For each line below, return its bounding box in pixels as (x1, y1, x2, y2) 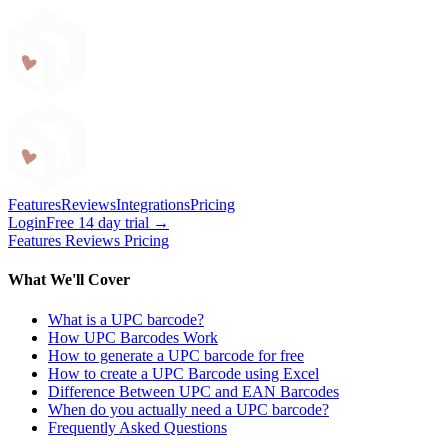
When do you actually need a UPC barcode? (48, 400, 329, 418)
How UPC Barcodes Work (48, 328, 218, 346)
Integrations (116, 196, 190, 213)
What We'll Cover (8, 271, 130, 289)
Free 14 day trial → (46, 214, 169, 231)
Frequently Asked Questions (48, 418, 227, 436)
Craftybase (7, 7, 75, 24)
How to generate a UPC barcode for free (48, 346, 304, 364)
